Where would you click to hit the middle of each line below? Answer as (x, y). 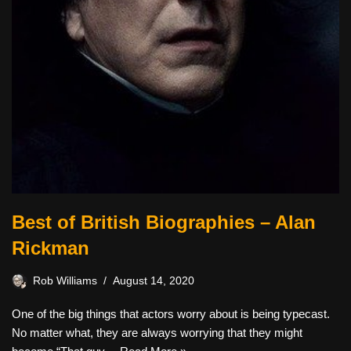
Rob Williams (65, 281)
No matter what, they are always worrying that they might (157, 333)
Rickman (51, 248)
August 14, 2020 (154, 281)
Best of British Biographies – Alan (164, 222)
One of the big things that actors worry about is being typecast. (171, 314)
